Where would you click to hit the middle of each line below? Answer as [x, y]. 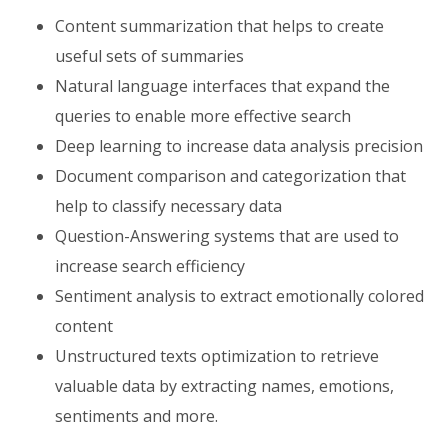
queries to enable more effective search [203, 116]
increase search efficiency [150, 266]
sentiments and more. [136, 416]
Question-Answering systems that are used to [227, 236]
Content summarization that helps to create [219, 26]
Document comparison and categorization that [230, 176]
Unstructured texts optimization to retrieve [217, 356]
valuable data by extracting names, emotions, [224, 386]
